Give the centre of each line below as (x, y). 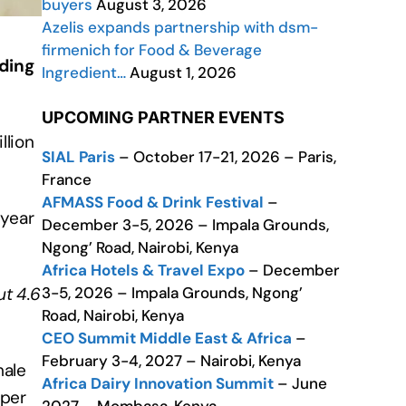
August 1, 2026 (181, 72)
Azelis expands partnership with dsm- (180, 27)
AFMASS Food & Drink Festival (155, 202)
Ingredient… (84, 72)
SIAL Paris (78, 157)
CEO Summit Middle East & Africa (167, 338)
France (67, 179)
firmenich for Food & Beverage (152, 50)
